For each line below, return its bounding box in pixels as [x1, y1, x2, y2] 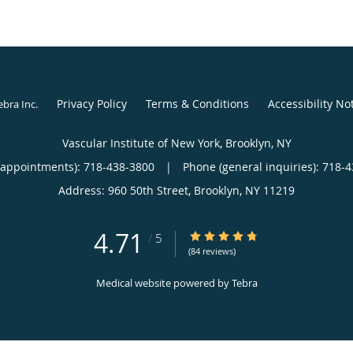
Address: [58, 182, 108, 198]
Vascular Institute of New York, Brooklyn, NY [61, 135, 292, 150]
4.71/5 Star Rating [188, 228, 282, 243]
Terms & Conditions [145, 95, 249, 111]
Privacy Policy [56, 95, 127, 111]
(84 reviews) [188, 244, 236, 257]
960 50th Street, [108, 182, 194, 198]
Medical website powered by [95, 275, 232, 290]
